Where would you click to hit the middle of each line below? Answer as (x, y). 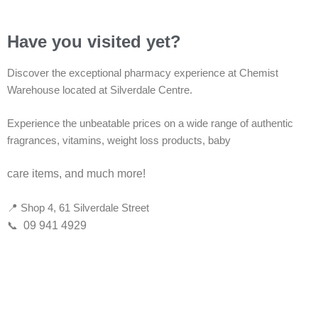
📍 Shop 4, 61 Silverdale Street (78, 207)
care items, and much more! (76, 174)
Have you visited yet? (94, 42)
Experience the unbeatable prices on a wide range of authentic (150, 123)
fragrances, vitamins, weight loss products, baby (119, 140)
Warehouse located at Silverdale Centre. (100, 90)
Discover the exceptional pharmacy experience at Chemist (143, 73)
